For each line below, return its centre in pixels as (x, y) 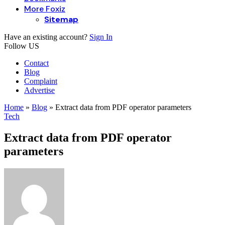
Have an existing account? (47, 37)
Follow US (22, 46)
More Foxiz (45, 9)
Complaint (41, 81)
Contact (36, 63)
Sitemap (61, 19)
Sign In (101, 37)
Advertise (39, 90)
